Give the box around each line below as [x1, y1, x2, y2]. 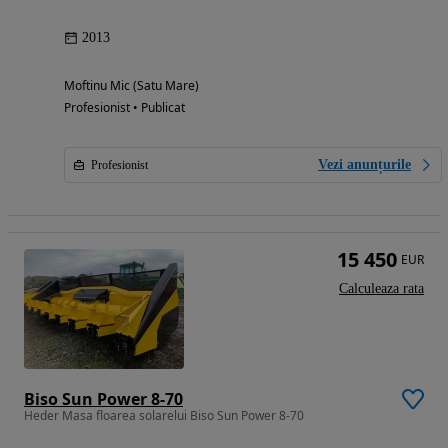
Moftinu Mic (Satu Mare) [64, 77, 199, 95]
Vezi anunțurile [318, 157, 411, 173]
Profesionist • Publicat [64, 99, 185, 117]
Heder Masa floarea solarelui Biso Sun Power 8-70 [24, 407, 304, 425]
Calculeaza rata [339, 281, 424, 297]
